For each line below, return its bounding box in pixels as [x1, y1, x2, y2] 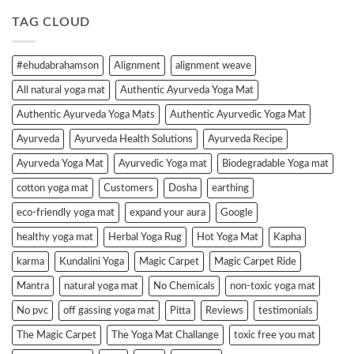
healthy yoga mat [17, 232, 93, 243]
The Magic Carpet [17, 330, 96, 341]
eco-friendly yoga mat [17, 208, 115, 218]
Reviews [205, 306, 243, 316]
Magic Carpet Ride [214, 257, 296, 267]
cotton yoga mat [17, 183, 88, 194]
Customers [104, 183, 153, 194]
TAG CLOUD [12, 15, 91, 28]
